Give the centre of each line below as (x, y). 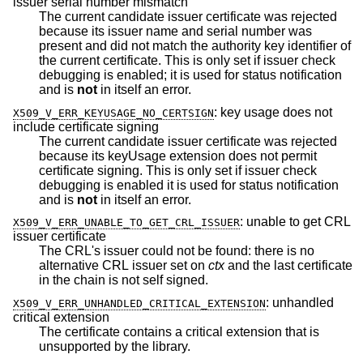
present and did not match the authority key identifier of (163, 46)
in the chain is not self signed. (165, 280)
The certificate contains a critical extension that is (179, 331)
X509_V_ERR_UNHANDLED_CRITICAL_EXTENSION (139, 303)
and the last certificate (288, 266)
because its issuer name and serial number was (92, 32)
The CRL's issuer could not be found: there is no (177, 251)
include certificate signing (86, 126)
